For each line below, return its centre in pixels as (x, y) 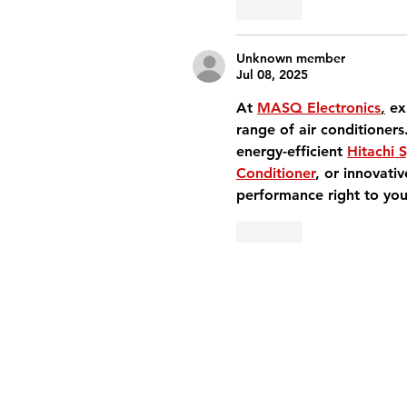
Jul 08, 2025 (272, 74)
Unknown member (291, 58)
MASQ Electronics (319, 108)
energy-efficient (292, 151)
